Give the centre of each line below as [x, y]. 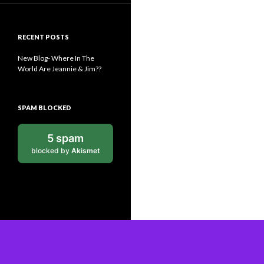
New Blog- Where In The [56, 58]
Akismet [85, 151]
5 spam [65, 138]
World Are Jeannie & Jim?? [60, 69]
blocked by [51, 151]
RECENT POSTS [43, 37]
